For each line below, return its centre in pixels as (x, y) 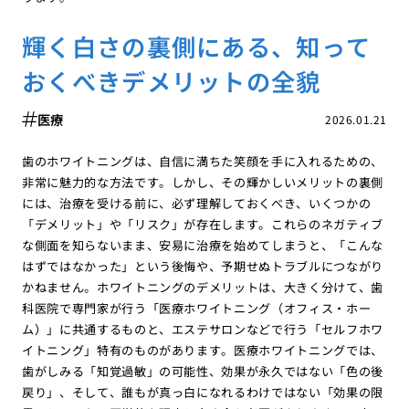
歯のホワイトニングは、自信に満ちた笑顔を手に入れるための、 (203, 161)
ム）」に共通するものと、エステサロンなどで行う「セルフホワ (203, 329)
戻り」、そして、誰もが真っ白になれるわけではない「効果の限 (203, 392)
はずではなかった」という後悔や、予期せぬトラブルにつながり (203, 266)
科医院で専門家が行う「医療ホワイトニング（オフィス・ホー (196, 308)
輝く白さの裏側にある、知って (196, 46)
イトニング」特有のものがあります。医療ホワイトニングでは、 (203, 350)
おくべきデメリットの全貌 (171, 80)
